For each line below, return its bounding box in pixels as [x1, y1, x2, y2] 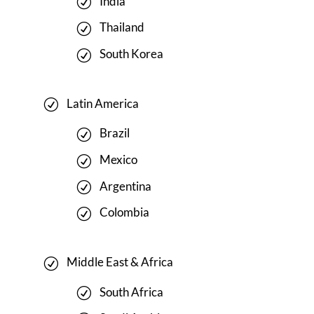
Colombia [99, 205, 149, 220]
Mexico [99, 151, 137, 167]
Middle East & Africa [66, 254, 173, 270]
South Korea [99, 46, 163, 61]
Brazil [99, 125, 130, 141]
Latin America [66, 95, 139, 111]
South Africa [99, 284, 163, 299]
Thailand [99, 20, 144, 35]
